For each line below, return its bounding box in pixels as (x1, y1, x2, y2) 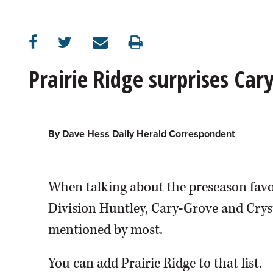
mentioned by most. (48, 221, 163, 239)
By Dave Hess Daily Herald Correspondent (48, 128, 235, 140)
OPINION (9, 24, 42, 37)
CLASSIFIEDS (9, 58, 57, 71)
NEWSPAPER (9, 163, 54, 175)
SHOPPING (9, 128, 49, 141)
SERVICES (9, 180, 45, 193)
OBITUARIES (9, 93, 54, 106)
